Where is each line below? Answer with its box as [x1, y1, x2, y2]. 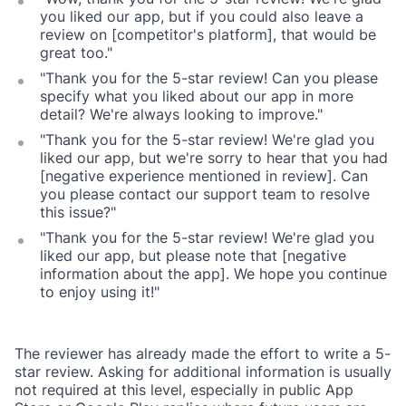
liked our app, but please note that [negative [40, 246, 346, 266]
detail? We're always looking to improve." [40, 105, 323, 124]
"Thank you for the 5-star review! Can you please [40, 69, 378, 88]
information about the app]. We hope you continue [40, 265, 387, 284]
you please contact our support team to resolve [40, 185, 370, 204]
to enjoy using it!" [40, 283, 159, 302]
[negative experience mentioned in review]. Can [40, 167, 368, 186]
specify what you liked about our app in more [40, 87, 353, 106]
